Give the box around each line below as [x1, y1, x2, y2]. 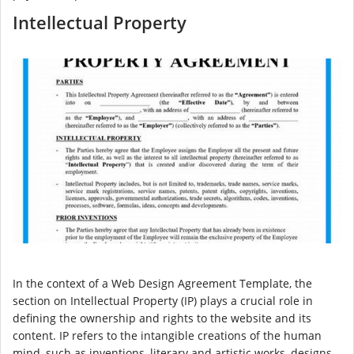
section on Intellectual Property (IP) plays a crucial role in [13, 293, 313, 309]
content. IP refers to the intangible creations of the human [13, 328, 322, 344]
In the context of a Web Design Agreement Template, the [13, 276, 312, 292]
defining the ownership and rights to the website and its [13, 311, 311, 326]
